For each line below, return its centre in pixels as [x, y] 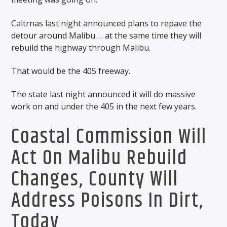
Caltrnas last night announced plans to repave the [107, 23]
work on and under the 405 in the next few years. [104, 107]
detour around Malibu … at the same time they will [106, 35]
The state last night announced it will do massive [104, 94]
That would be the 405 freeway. [71, 71]
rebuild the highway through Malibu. [81, 47]
